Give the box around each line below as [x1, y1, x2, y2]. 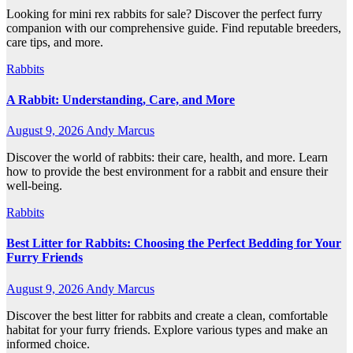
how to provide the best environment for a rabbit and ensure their [6, 165, 328, 179]
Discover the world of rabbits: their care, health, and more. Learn [6, 150, 328, 165]
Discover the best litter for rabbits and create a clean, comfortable [6, 308, 328, 322]
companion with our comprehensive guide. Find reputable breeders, [6, 20, 341, 35]
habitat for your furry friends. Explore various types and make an [6, 322, 328, 336]
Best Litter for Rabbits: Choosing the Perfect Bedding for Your [6, 236, 341, 251]
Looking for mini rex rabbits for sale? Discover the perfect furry [6, 6, 322, 20]
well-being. [6, 179, 62, 193]
